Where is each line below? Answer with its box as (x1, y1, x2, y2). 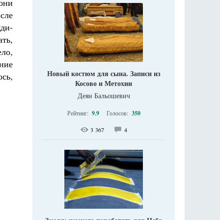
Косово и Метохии (75, 78, 132, 88)
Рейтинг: (67, 109, 90, 117)
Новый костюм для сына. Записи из (47, 68, 161, 79)
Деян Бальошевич (77, 90, 130, 100)
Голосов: (106, 109, 130, 117)
